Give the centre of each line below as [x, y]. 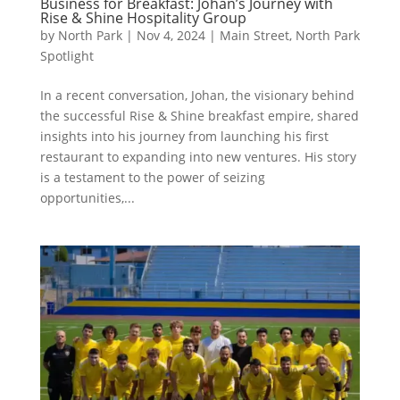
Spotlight [67, 55]
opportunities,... [87, 197]
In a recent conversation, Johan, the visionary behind [197, 95]
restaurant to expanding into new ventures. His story [198, 156]
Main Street [254, 35]
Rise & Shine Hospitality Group [143, 17]
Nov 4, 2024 [171, 35]
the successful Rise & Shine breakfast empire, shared [199, 115]
